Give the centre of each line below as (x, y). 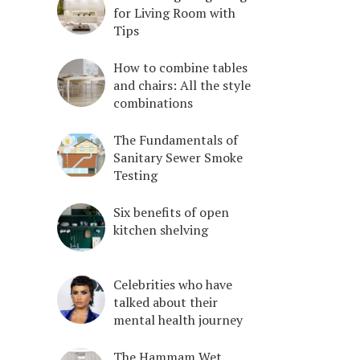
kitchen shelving (161, 229)
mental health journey (178, 319)
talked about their (166, 302)
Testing (135, 175)
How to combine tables (180, 67)
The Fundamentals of (176, 139)
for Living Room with (174, 12)
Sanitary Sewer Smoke (178, 157)
